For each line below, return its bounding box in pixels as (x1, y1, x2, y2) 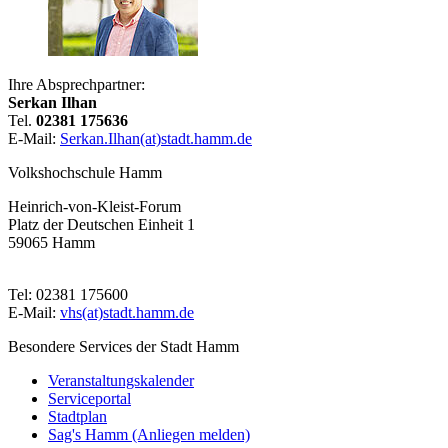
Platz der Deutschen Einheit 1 (8, 216, 195, 234)
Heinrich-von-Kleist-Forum (8, 198, 181, 216)
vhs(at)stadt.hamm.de (60, 304, 194, 322)
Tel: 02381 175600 (8, 286, 128, 304)
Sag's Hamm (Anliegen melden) (48, 426, 250, 444)
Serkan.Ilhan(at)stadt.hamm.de (60, 130, 252, 148)
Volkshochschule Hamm (8, 164, 162, 182)
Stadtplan (48, 408, 107, 426)
